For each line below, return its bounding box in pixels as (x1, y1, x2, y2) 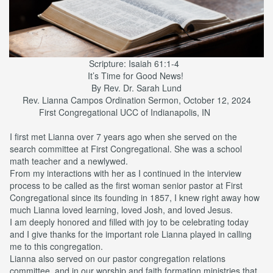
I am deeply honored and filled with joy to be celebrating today (10, 215, 249, 228)
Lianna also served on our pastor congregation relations (10, 252, 225, 264)
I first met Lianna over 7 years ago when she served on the (10, 130, 237, 143)
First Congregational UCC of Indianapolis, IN (38, 105, 235, 118)
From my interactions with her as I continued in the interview (10, 166, 241, 179)
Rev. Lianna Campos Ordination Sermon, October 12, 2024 (22, 93, 251, 106)
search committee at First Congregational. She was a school (10, 142, 242, 155)
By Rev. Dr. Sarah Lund (91, 81, 182, 94)
